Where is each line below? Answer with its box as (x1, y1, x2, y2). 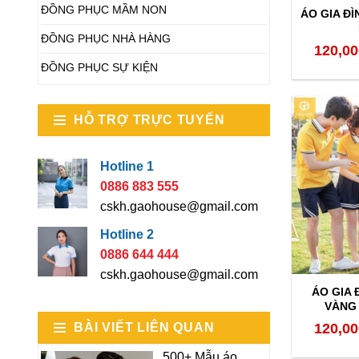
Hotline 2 (100, 228, 154, 241)
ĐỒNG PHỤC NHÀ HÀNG (41, 32, 171, 45)
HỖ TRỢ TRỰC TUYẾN (74, 113, 225, 127)
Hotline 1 (100, 159, 154, 173)
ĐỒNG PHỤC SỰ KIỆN (41, 61, 158, 74)
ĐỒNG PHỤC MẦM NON (41, 3, 167, 16)
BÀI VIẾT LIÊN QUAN (74, 321, 215, 334)
